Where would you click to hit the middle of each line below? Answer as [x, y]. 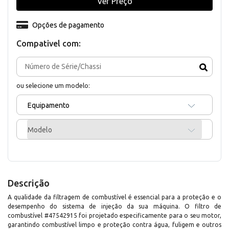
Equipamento [49, 105]
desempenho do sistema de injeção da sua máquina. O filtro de [114, 206]
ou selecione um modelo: [53, 85]
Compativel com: [49, 43]
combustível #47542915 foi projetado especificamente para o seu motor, [114, 215]
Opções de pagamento [68, 25]
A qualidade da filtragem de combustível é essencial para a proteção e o [114, 197]
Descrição [29, 183]
